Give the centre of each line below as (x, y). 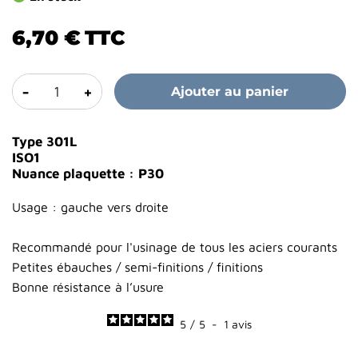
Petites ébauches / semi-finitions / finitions (137, 267)
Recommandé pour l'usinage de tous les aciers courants (175, 247)
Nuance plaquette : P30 (88, 174)
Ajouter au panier (230, 92)
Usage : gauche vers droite (90, 207)
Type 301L (44, 142)
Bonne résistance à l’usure (88, 287)
